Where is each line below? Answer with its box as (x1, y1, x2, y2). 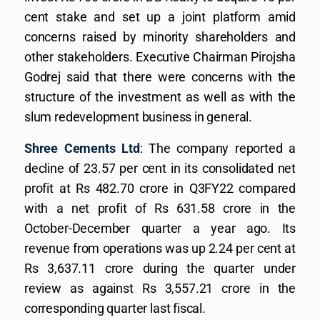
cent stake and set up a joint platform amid (24, 9, 296, 24)
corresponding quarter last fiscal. (24, 301, 206, 316)
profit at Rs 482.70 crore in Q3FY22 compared (24, 181, 296, 196)
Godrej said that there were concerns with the (24, 69, 296, 84)
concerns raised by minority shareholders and (24, 29, 296, 44)
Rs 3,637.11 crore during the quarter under (24, 261, 296, 276)
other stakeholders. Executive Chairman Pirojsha (24, 49, 296, 64)
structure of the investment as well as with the (24, 89, 296, 104)
